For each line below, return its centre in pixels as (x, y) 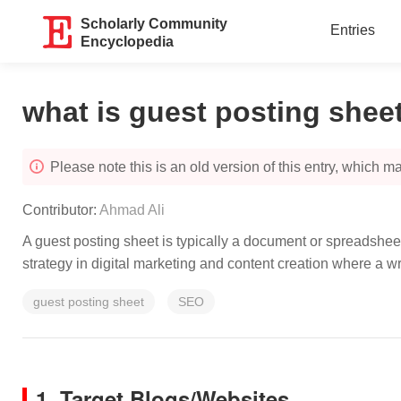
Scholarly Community (154, 24)
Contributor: (61, 210)
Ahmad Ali (132, 210)
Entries (352, 30)
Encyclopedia (128, 42)
